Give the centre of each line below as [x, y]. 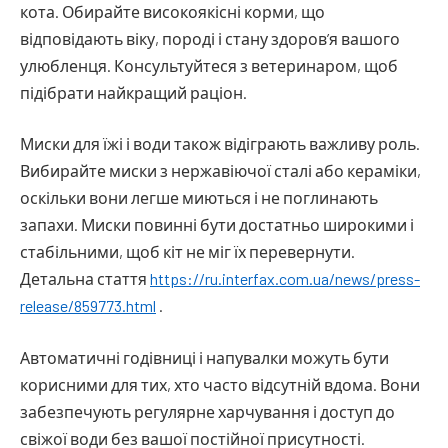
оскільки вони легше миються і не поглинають [199, 198]
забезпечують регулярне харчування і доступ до [207, 411]
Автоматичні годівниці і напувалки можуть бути [204, 357]
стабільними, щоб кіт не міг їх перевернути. [187, 252]
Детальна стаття [85, 279]
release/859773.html [88, 306]
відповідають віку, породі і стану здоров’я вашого [210, 38]
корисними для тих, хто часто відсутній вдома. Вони [220, 384]
